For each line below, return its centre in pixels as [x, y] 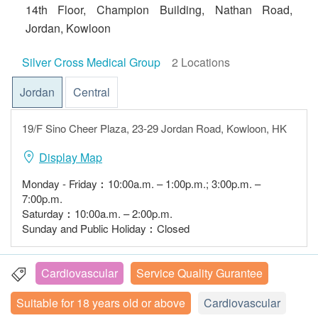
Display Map [71, 157]
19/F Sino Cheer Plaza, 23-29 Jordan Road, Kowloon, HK [154, 128]
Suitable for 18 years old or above [101, 303]
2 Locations [201, 62]
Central [92, 92]
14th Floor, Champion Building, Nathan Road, [159, 10]
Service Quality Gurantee [199, 273]
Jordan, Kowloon [68, 28]
